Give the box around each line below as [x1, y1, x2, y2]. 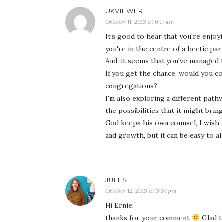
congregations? [105, 81, 157, 90]
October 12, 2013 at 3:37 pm [105, 186, 177, 194]
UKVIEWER [105, 6, 143, 15]
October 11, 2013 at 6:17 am [105, 17, 174, 25]
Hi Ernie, [105, 200, 134, 210]
